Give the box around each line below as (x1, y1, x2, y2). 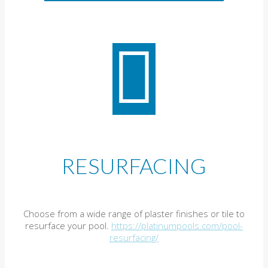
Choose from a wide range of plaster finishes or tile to (23, 207, 245, 220)
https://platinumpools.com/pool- (111, 219, 243, 232)
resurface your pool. (25, 219, 111, 232)
